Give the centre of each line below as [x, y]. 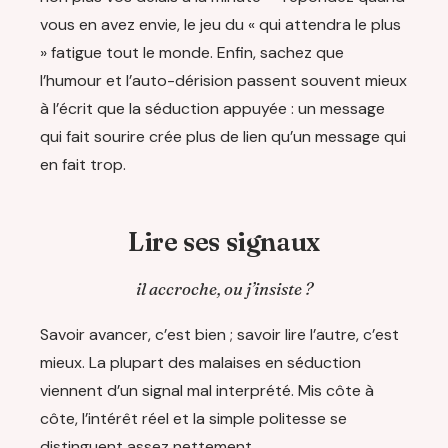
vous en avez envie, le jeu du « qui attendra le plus [220, 25]
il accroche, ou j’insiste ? [224, 288]
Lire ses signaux [224, 242]
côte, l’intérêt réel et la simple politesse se [193, 418]
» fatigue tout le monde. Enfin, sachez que [192, 53]
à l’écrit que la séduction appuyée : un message [212, 109]
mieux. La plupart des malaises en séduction [200, 362]
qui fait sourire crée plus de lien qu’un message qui [223, 137]
